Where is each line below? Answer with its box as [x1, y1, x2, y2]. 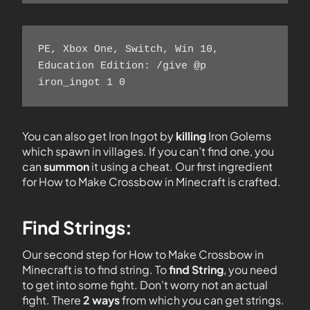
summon [44, 159, 91, 174]
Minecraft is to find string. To [22, 262, 169, 277]
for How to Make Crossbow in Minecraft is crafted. [22, 174, 281, 189]
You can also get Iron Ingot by [22, 129, 176, 143]
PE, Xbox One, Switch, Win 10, [37, 43, 219, 55]
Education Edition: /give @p [37, 60, 206, 72]
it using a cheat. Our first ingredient [91, 159, 273, 174]
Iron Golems [208, 129, 271, 143]
